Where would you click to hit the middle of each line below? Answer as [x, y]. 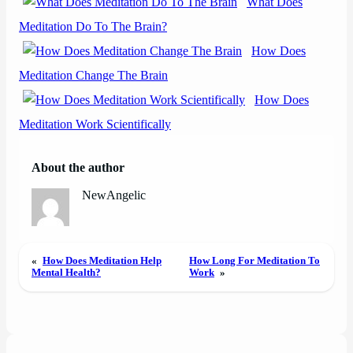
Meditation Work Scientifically [95, 125]
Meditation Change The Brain [93, 76]
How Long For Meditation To [255, 260]
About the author [78, 167]
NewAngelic [114, 195]
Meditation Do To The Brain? [93, 27]
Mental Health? [66, 272]
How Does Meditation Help [102, 260]
